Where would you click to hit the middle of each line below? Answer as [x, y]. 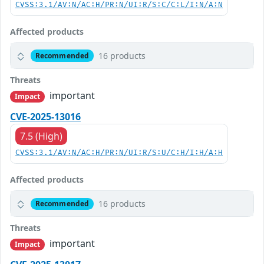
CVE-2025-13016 [45, 117]
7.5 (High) [41, 136]
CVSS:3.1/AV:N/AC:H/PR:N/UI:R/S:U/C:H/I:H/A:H [119, 153]
